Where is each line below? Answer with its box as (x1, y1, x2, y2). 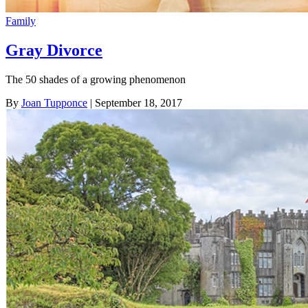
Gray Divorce (5, 41, 102, 59)
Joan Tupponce (21, 96, 87, 109)
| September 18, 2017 (87, 96, 182, 109)
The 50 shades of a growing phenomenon (5, 73, 186, 85)
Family (5, 14, 36, 27)
